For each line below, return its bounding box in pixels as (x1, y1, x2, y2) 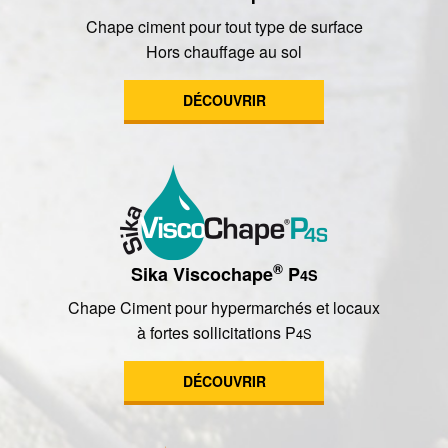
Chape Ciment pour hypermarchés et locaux (68, 296, 380, 320)
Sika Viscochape (130, 261, 273, 288)
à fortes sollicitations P (136, 321, 296, 345)
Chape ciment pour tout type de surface (85, 15, 363, 39)
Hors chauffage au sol (146, 40, 302, 64)
